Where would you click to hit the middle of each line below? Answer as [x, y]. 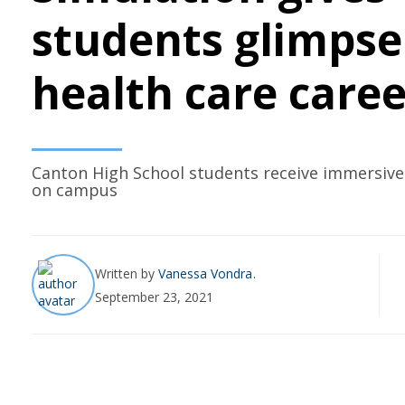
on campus [75, 190]
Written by [127, 273]
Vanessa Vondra [207, 273]
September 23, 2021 [154, 297]
